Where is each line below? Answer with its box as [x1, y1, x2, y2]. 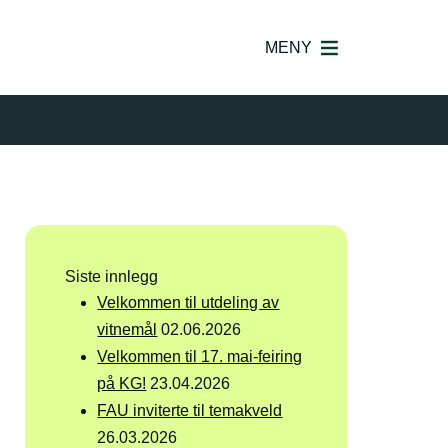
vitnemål [97, 321, 158, 339]
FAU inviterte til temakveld [97, 402, 283, 420]
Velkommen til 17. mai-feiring [97, 348, 303, 366]
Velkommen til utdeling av [97, 294, 280, 312]
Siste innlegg [65, 268, 159, 286]
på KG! [97, 375, 147, 393]
